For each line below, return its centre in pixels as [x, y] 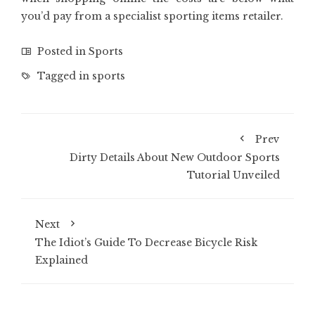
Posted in [62, 52]
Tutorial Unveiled [233, 175]
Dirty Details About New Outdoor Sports [175, 158]
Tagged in [63, 76]
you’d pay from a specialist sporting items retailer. [152, 17]
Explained [62, 261]
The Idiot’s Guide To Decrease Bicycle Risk [146, 243]
